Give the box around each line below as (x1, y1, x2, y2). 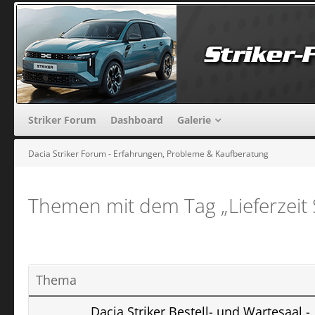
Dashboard (110, 112, 163, 127)
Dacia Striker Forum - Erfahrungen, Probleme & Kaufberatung (28, 147, 269, 160)
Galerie (177, 112, 211, 127)
